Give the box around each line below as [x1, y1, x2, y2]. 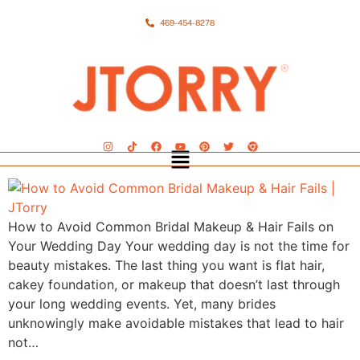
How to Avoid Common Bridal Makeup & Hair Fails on [8, 218, 333, 235]
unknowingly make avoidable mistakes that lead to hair [8, 314, 344, 331]
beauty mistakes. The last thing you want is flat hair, [8, 256, 325, 273]
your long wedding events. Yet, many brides [8, 295, 276, 312]
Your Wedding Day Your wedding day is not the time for [8, 237, 350, 254]
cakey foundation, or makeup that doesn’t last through [8, 276, 340, 292]
